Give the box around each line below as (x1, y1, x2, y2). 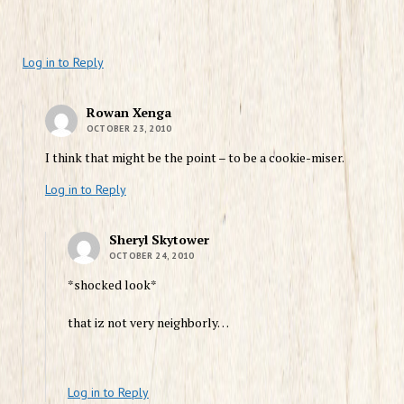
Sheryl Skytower (108, 230, 209, 248)
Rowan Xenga (86, 103, 171, 121)
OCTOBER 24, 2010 (108, 249, 195, 262)
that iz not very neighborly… (67, 313, 229, 331)
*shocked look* (67, 275, 157, 293)
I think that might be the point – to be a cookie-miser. (44, 148, 344, 166)
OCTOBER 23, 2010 (86, 122, 172, 134)
